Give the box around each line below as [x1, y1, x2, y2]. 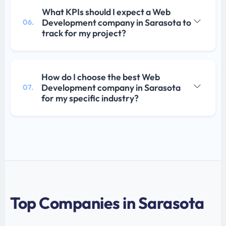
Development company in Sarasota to [42, 16, 191, 28]
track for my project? [42, 27, 126, 39]
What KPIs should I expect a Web [42, 6, 171, 18]
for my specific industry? [41, 92, 139, 104]
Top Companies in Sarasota [10, 192, 204, 213]
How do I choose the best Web [41, 71, 160, 83]
